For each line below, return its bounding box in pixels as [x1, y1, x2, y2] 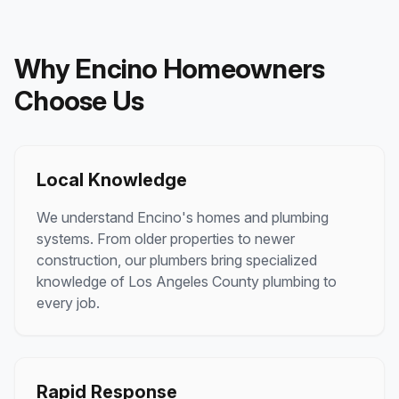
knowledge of [37, 273, 128, 290]
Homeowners [157, 53, 325, 85]
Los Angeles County [128, 273, 259, 290]
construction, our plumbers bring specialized [37, 251, 317, 269]
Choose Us [14, 85, 144, 117]
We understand [37, 208, 137, 226]
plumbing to [259, 273, 337, 290]
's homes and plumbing [182, 208, 329, 226]
